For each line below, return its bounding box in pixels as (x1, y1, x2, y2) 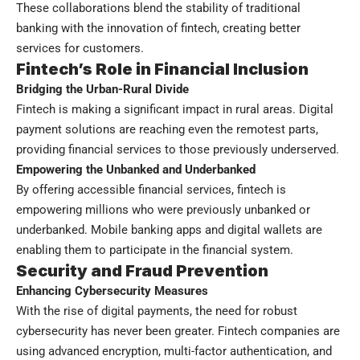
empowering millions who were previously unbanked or (16, 202, 310, 217)
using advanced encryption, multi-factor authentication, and (16, 343, 332, 358)
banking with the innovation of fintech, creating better (16, 20, 301, 35)
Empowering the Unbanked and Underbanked (16, 162, 256, 177)
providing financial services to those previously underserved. (16, 141, 339, 157)
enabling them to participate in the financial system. (16, 242, 293, 257)
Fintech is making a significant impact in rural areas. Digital (16, 101, 333, 117)
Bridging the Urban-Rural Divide (16, 81, 189, 96)
